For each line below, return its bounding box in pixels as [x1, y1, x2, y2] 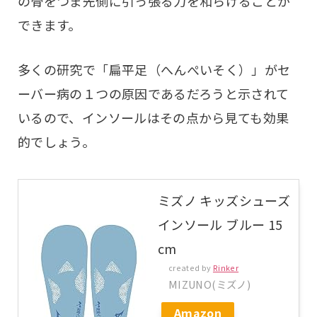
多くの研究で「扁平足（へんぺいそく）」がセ [18, 60, 291, 79]
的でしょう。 [18, 132, 96, 151]
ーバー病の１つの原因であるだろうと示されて [18, 84, 289, 103]
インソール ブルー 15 [158, 215, 283, 234]
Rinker [212, 262, 239, 274]
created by [168, 262, 213, 274]
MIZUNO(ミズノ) [168, 277, 250, 292]
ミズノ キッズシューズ [158, 191, 290, 210]
